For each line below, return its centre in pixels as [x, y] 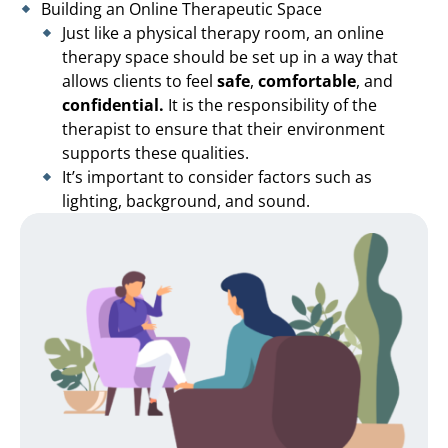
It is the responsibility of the [270, 104]
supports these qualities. [155, 152]
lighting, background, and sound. [186, 200]
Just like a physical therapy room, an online [223, 32]
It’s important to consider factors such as [217, 176]
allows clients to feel [139, 80]
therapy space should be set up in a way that [230, 56]
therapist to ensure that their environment [223, 128]
